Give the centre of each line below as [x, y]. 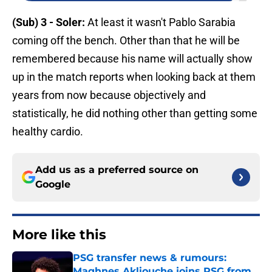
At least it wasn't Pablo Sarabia [160, 22]
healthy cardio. [48, 132]
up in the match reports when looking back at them [134, 77]
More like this [59, 235]
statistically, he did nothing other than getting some [135, 114]
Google [53, 185]
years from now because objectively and [109, 95]
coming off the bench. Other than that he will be [126, 41]
